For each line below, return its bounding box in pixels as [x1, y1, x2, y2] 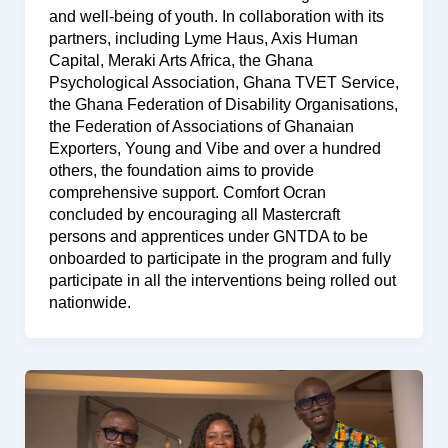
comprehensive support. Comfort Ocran [48, 184, 326, 202]
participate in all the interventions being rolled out [48, 272, 396, 290]
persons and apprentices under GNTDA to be [48, 228, 368, 246]
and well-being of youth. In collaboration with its [48, 8, 384, 26]
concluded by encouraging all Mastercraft [48, 206, 340, 224]
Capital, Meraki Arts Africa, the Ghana [48, 52, 313, 70]
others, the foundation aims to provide [48, 162, 314, 180]
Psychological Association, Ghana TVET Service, [48, 74, 399, 92]
